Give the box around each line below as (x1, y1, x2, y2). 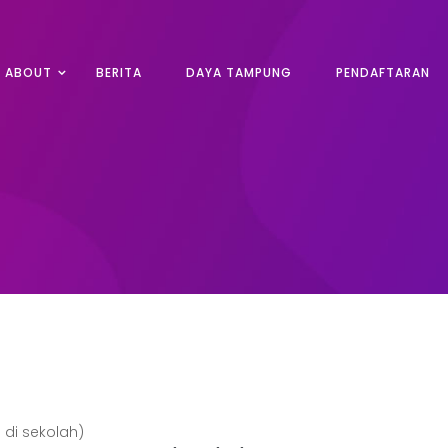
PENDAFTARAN (336, 64, 430, 81)
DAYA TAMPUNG (186, 64, 292, 81)
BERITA (96, 64, 142, 81)
